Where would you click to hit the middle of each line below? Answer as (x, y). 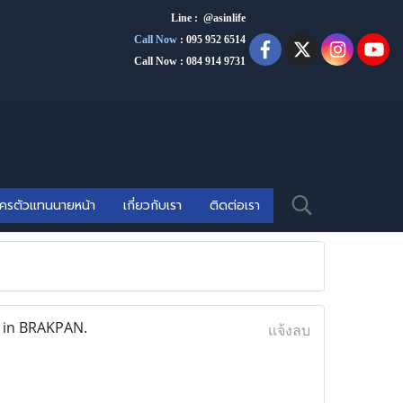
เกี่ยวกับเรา (152, 206)
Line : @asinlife (208, 18)
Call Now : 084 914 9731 (190, 61)
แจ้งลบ (289, 330)
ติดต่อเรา (234, 206)
